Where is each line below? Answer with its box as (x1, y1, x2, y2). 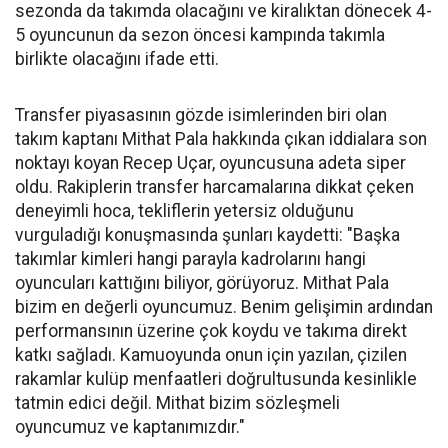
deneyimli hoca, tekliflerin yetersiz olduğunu (15, 201, 354, 221)
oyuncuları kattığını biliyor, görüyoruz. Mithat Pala (15, 273, 389, 293)
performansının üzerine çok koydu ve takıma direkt (15, 321, 407, 341)
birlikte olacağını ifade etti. (15, 49, 219, 69)
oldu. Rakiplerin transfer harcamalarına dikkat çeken (15, 177, 414, 197)
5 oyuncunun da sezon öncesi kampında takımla (15, 25, 385, 45)
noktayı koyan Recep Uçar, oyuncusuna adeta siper (15, 153, 406, 173)
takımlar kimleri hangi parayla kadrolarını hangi (15, 249, 366, 269)
